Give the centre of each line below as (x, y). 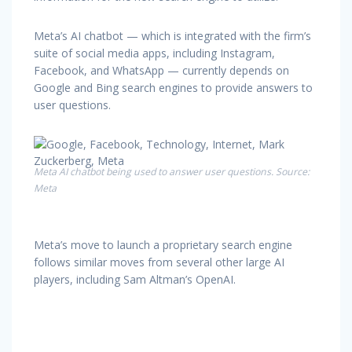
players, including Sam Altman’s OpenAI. (135, 279)
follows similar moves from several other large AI (159, 262)
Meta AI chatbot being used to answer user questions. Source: (172, 171)
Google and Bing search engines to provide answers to (173, 87)
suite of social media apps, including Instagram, (154, 53)
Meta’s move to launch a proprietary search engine (163, 244)
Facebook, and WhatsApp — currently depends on (161, 70)
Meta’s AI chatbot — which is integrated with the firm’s (172, 35)
